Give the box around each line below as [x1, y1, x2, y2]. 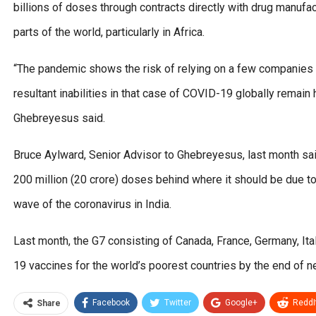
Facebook [92, 297, 130, 308]
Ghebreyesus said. [13, 111, 105, 125]
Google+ [225, 297, 257, 308]
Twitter [164, 297, 191, 308]
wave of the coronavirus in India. [13, 197, 171, 211]
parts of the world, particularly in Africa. [13, 25, 205, 39]
